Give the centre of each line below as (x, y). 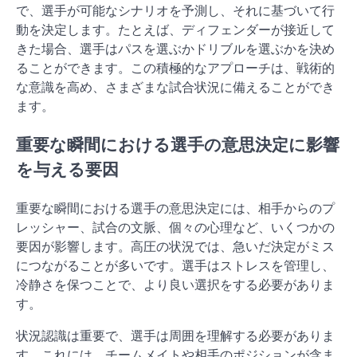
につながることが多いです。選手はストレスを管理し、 (175, 265)
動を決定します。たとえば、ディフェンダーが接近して (175, 30)
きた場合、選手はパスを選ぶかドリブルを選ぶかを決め (175, 49)
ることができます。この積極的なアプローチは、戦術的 (175, 68)
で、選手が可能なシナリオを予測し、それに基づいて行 (175, 11)
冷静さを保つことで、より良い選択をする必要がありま (175, 284)
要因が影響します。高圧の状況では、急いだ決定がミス (175, 246)
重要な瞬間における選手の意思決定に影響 (178, 145)
